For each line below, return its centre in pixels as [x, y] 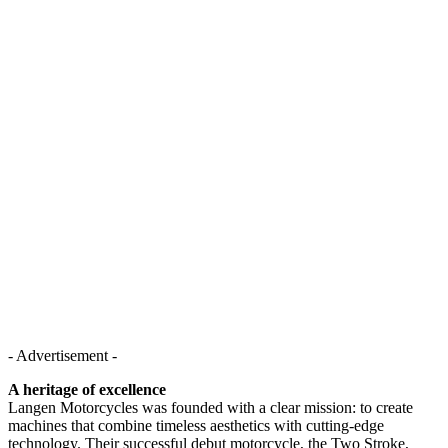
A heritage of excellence [87, 389]
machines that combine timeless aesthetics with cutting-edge [196, 425]
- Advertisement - [62, 355]
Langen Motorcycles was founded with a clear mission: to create [210, 407]
